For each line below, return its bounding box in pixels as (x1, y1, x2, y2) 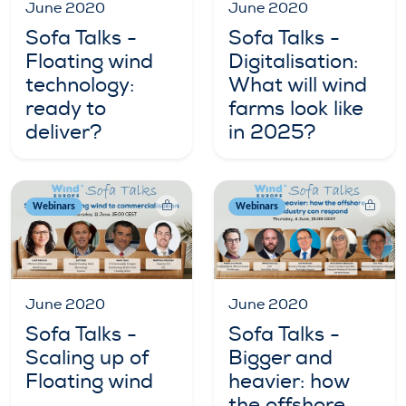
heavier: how (228, 368, 349, 394)
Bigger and (228, 344, 333, 371)
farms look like (228, 96, 363, 122)
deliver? (25, 120, 101, 146)
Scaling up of (25, 344, 149, 371)
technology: (25, 72, 134, 99)
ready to (25, 96, 106, 122)
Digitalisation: (228, 49, 358, 75)
